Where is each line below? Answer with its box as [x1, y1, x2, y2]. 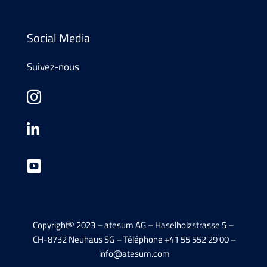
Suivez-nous [26, 58, 79, 74]
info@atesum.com [98, 246, 170, 260]
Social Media [26, 28, 90, 47]
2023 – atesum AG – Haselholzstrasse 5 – [74, 218, 234, 232]
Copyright [33, 218, 69, 232]
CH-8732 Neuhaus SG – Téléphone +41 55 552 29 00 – [30, 232, 236, 246]
